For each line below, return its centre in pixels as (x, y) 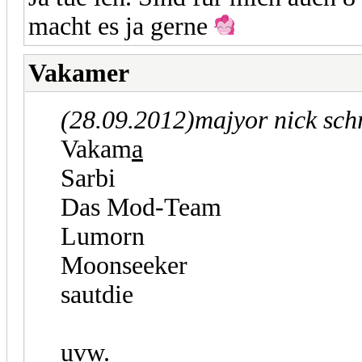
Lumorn (103, 236)
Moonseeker (124, 265)
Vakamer (79, 73)
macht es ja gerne (121, 26)
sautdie (97, 294)
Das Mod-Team (141, 207)
